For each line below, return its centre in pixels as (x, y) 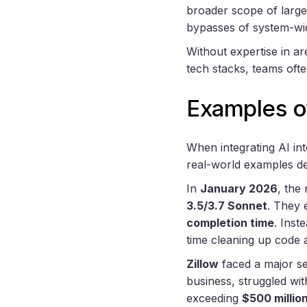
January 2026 (239, 189)
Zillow (202, 264)
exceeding (214, 298)
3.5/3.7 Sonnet (227, 206)
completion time (230, 223)
